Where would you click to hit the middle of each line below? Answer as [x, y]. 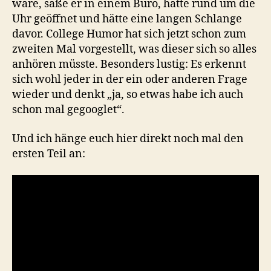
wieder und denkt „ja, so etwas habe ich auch [128, 95]
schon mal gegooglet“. [68, 110]
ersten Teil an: [49, 154]
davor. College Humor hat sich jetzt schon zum [129, 34]
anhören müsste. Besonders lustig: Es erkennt [129, 65]
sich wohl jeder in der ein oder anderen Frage [130, 80]
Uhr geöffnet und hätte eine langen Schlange [127, 19]
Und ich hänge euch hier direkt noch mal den [128, 139]
